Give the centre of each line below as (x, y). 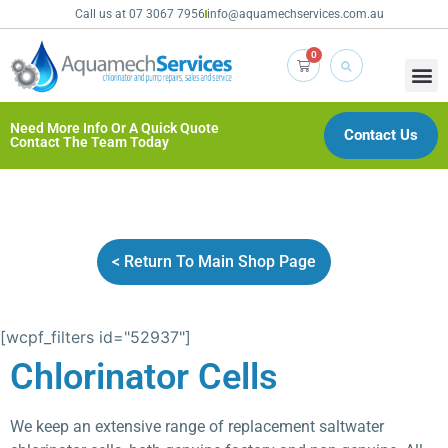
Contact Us (380, 134)
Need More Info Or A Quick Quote (114, 128)
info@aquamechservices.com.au (295, 14)
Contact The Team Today (89, 142)
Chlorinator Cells (144, 376)
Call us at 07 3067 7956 (140, 14)
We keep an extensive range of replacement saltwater (197, 426)
